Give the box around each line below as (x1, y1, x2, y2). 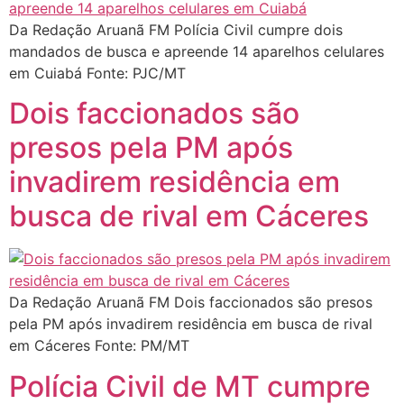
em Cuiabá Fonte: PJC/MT (9, 63, 186, 82)
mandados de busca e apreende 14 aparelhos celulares (9, 41, 384, 60)
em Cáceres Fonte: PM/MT (9, 336, 189, 355)
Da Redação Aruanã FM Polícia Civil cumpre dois (9, 20, 343, 39)
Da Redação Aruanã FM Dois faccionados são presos (9, 293, 372, 312)
